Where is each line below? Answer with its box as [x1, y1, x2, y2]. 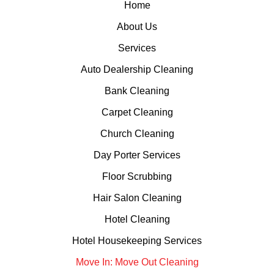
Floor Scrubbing [102, 171, 172, 182]
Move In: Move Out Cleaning [75, 257, 199, 268]
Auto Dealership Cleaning [81, 64, 193, 75]
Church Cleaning [100, 128, 174, 139]
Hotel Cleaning [104, 214, 170, 225]
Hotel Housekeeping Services [72, 235, 202, 246]
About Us [117, 21, 157, 32]
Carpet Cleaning [101, 107, 173, 118]
